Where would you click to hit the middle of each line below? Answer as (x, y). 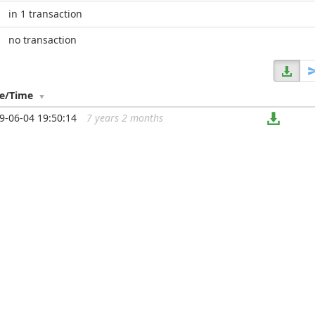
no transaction (43, 40)
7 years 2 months (125, 118)
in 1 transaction (45, 14)
